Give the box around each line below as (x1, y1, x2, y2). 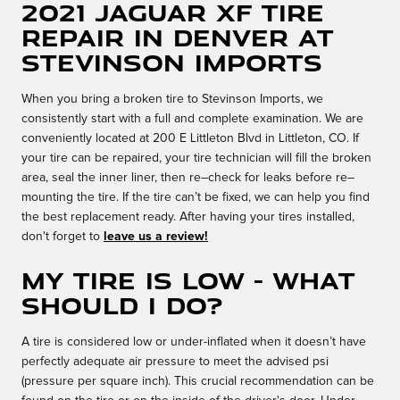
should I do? (21, 288, 222, 322)
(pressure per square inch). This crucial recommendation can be (21, 375, 374, 388)
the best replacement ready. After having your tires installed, (21, 211, 354, 224)
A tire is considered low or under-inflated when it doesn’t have (21, 336, 366, 349)
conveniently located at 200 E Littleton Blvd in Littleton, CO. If (21, 132, 359, 146)
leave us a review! (104, 230, 208, 244)
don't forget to (21, 230, 104, 244)
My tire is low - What (21, 263, 355, 297)
